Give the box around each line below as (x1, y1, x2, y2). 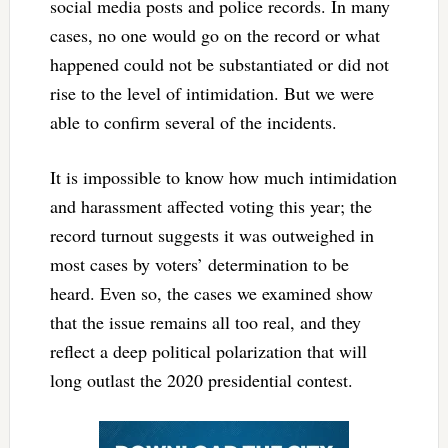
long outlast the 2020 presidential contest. (49, 367, 353, 392)
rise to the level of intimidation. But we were (49, 80, 374, 105)
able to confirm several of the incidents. (49, 109, 337, 134)
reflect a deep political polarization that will (49, 338, 367, 363)
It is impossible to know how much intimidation (49, 164, 397, 189)
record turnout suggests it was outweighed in (49, 222, 374, 247)
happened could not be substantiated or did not (49, 51, 389, 76)
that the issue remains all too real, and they (49, 309, 361, 334)
